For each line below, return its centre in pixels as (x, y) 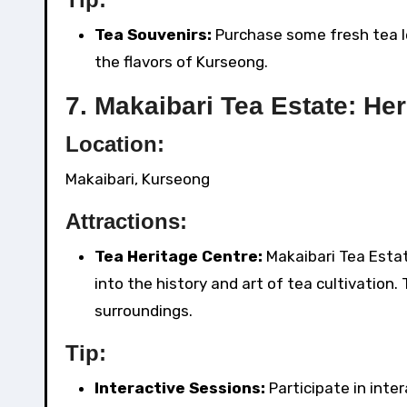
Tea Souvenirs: (153, 35)
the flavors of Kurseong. (181, 62)
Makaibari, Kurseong (138, 179)
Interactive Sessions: (180, 388)
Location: (115, 144)
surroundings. (144, 311)
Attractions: (126, 222)
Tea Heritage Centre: (179, 257)
